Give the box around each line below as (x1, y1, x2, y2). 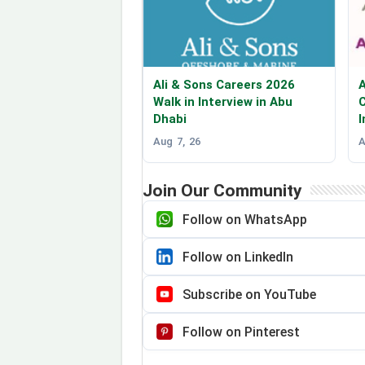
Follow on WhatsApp (182, 211, 307, 227)
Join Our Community (142, 181, 302, 201)
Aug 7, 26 (152, 135, 200, 148)
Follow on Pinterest (182, 323, 300, 340)
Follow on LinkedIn (182, 248, 293, 265)
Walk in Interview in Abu (152, 95, 292, 110)
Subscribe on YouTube (182, 286, 316, 302)
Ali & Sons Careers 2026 (152, 77, 295, 93)
